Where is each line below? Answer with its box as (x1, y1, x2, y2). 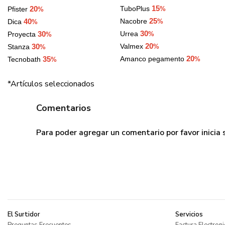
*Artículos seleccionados (8, 78, 94, 90)
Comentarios (36, 102, 91, 115)
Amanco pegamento (120, 55, 186, 63)
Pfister (8, 5, 30, 14)
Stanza (8, 43, 32, 51)
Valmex (120, 42, 145, 51)
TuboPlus (120, 5, 152, 13)
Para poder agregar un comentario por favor (36, 127, 201, 139)
